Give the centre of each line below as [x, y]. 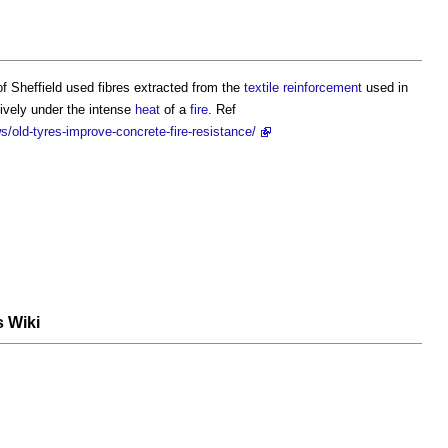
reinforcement [322, 87]
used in [385, 87]
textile [261, 87]
